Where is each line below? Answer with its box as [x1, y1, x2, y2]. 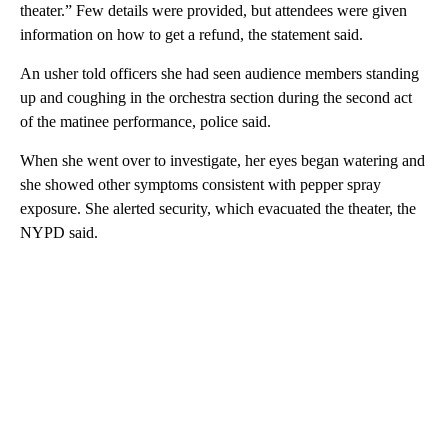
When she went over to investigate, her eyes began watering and [20, 152, 425, 170]
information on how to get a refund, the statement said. [20, 26, 363, 44]
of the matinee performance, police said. [20, 113, 271, 131]
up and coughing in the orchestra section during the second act [20, 89, 412, 107]
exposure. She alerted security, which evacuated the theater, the [20, 200, 416, 218]
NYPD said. [20, 224, 98, 242]
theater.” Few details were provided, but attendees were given [20, 2, 407, 20]
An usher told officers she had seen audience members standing [20, 65, 419, 83]
